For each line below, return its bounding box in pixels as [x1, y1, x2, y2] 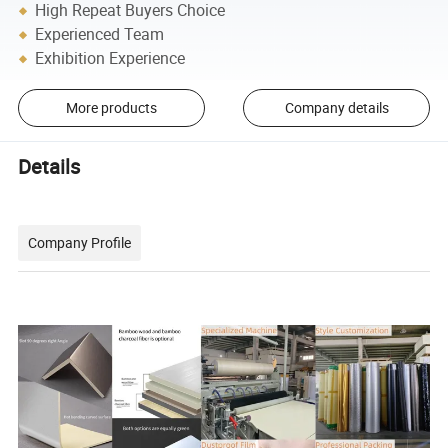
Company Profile [28, 233, 132, 253]
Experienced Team [35, 23, 165, 46]
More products [65, 98, 157, 118]
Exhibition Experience [35, 47, 186, 70]
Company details [284, 98, 389, 118]
